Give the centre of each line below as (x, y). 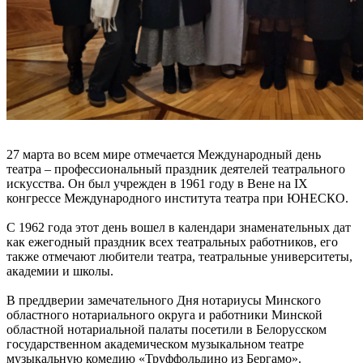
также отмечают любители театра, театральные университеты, (179, 257)
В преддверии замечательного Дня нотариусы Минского (164, 301)
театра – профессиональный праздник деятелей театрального (176, 169)
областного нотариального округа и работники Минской (164, 315)
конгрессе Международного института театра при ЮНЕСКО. (177, 199)
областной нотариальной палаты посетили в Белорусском (167, 330)
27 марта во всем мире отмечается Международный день (164, 155)
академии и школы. (60, 271)
